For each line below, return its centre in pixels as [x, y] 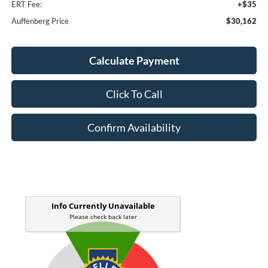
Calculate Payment [134, 60]
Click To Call [134, 94]
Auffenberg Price [40, 21]
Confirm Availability [134, 127]
